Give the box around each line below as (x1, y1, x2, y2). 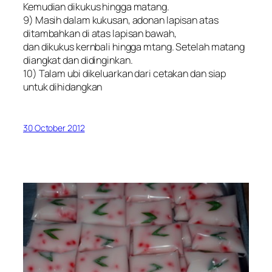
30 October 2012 (23, 121, 85, 134)
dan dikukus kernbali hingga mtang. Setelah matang (23, 40, 245, 54)
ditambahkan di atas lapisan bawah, (23, 27, 177, 41)
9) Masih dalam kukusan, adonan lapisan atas (23, 13, 219, 27)
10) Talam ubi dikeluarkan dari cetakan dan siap (23, 67, 226, 81)
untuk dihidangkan (23, 80, 103, 94)
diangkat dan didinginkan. (23, 53, 133, 67)
